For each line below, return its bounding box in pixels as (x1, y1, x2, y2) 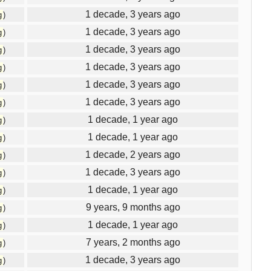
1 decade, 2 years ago (85, 149, 180, 160)
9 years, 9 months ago (85, 201, 180, 212)
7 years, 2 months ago (85, 237, 180, 247)
